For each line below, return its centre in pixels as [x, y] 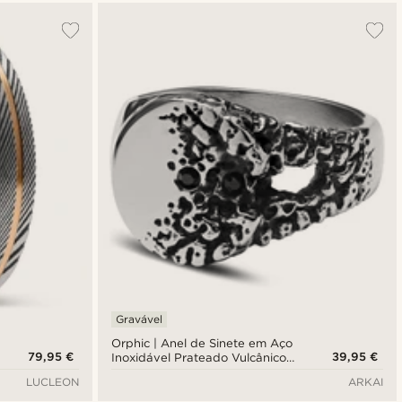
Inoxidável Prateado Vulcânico [198, 358]
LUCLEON [52, 382]
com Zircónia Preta [165, 372]
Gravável [139, 319]
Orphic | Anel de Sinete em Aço [202, 344]
